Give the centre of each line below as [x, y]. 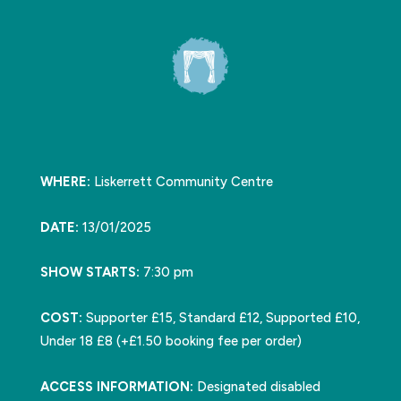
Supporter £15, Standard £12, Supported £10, [221, 318]
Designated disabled [256, 386]
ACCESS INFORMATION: [116, 386]
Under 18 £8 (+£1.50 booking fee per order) [171, 341]
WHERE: [65, 182]
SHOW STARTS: [90, 273]
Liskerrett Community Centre [181, 182]
